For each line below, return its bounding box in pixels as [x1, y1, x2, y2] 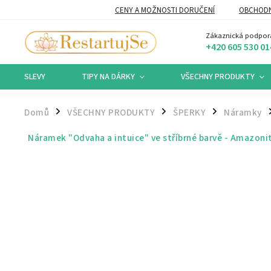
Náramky [224, 106, 262, 119]
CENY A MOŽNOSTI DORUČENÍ [115, 4, 215, 16]
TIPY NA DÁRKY [82, 71, 135, 83]
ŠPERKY [173, 106, 206, 119]
